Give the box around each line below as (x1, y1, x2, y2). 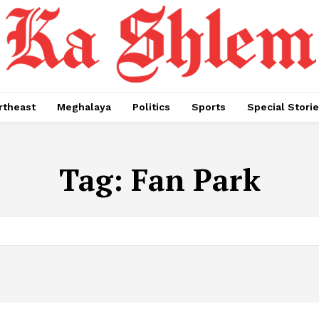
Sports (192, 101, 226, 113)
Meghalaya (57, 101, 111, 113)
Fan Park (130, 159, 261, 199)
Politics (132, 101, 170, 113)
